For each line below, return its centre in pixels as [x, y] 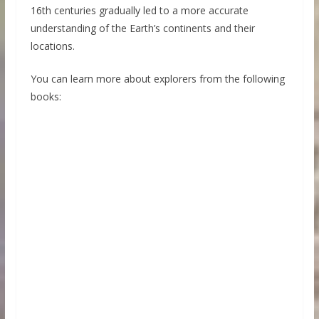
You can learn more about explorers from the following [157, 79]
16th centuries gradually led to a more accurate [139, 11]
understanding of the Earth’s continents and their [142, 28]
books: [46, 97]
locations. [52, 46]
